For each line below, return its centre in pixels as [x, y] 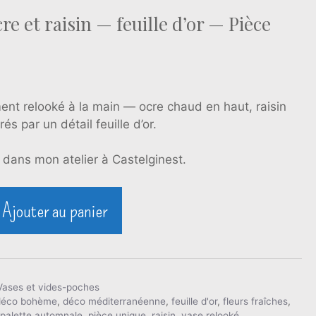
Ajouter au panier [55, 210]
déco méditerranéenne [115, 301]
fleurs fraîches [256, 301]
